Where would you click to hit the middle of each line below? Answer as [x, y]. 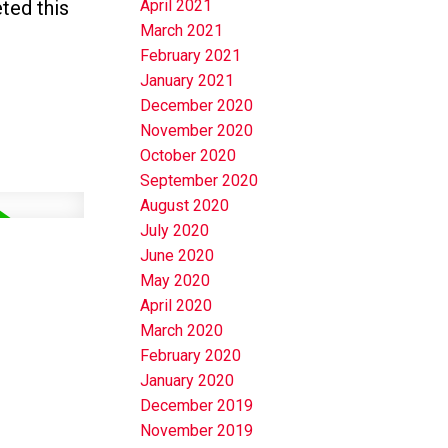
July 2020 [175, 231]
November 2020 [197, 131]
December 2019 [197, 406]
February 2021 [191, 56]
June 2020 [177, 256]
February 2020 [191, 356]
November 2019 [197, 431]
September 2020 [199, 181]
